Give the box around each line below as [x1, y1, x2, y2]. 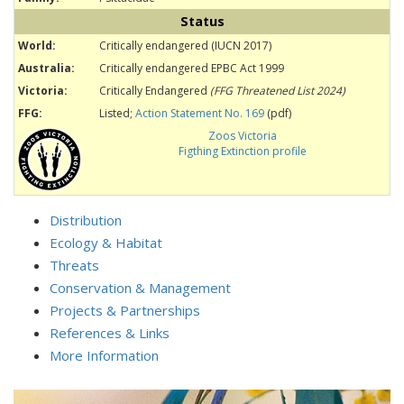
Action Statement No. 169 [135, 106, 264, 121]
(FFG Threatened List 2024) [210, 83, 345, 98]
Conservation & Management [50, 279, 231, 297]
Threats [50, 256, 99, 274]
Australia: [18, 60, 75, 76]
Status [179, 13, 225, 30]
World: [18, 38, 56, 53]
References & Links [50, 324, 170, 342]
